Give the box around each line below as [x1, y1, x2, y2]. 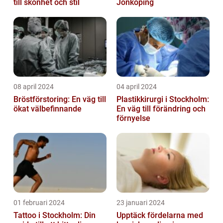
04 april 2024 [116, 82, 157, 91]
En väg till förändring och [116, 104, 206, 113]
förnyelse [116, 113, 150, 123]
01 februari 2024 [13, 198, 65, 207]
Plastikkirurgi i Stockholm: [116, 94, 209, 104]
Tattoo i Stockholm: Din [13, 210, 96, 220]
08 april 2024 [13, 82, 54, 91]
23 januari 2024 [116, 198, 165, 207]
